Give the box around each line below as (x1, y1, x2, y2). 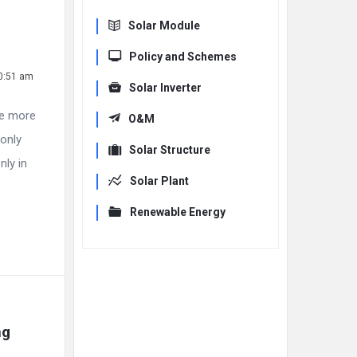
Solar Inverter (129, 81, 202, 94)
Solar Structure (129, 143, 210, 156)
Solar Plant (130, 175, 189, 187)
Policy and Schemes (129, 50, 237, 63)
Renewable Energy (130, 206, 226, 218)
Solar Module (128, 19, 200, 32)
